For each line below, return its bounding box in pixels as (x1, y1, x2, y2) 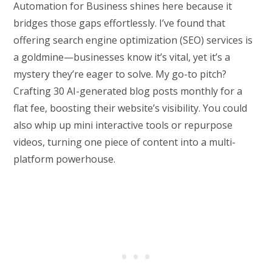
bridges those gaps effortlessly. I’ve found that (13, 16, 226, 30)
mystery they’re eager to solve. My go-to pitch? (13, 67, 227, 81)
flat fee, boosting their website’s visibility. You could (13, 101, 248, 115)
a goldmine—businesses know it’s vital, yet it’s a (13, 50, 231, 64)
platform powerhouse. (13, 152, 116, 166)
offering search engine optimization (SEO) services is (13, 33, 253, 47)
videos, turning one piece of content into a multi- (13, 135, 236, 149)
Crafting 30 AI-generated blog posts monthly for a (13, 84, 243, 98)
